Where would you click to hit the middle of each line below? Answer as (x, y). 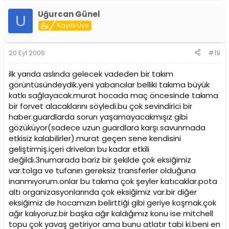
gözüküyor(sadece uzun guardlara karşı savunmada (107, 127)
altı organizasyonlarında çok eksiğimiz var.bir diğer (103, 192)
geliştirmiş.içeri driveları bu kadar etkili (79, 149)
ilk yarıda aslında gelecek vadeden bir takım (91, 74)
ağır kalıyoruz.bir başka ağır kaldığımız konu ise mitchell (111, 213)
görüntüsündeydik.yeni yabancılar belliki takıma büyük (109, 84)
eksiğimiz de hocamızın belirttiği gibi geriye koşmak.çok (112, 202)
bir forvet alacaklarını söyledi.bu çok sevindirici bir (100, 106)
